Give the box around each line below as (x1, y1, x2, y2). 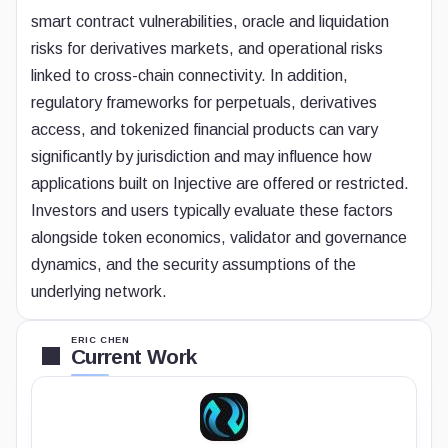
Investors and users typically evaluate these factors (31, 202, 393, 219)
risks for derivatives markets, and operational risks (31, 40, 383, 57)
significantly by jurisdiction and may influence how (31, 148, 372, 165)
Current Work (71, 345, 197, 368)
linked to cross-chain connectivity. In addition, (31, 67, 348, 84)
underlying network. (31, 283, 167, 300)
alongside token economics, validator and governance (31, 229, 407, 246)
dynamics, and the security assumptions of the (31, 256, 356, 273)
